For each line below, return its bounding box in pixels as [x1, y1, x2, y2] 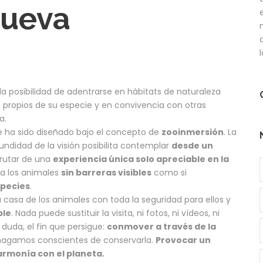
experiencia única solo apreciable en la [53, 153, 229, 165]
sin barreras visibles [61, 166, 151, 178]
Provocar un [156, 234, 211, 246]
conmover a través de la [107, 220, 216, 232]
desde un [171, 139, 213, 151]
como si [151, 166, 187, 178]
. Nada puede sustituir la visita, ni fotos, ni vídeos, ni [11, 207, 220, 219]
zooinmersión [161, 126, 224, 138]
